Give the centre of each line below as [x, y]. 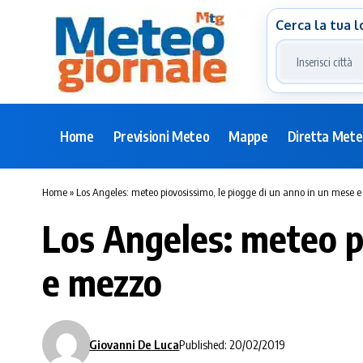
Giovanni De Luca [135, 344]
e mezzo [102, 282]
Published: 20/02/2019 [233, 344]
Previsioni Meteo [161, 136]
